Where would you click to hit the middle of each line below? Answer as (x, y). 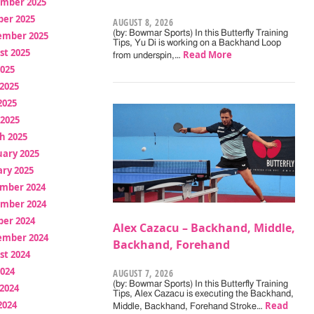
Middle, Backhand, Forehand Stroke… (189, 306)
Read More (208, 54)
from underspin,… (148, 55)
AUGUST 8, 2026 (143, 22)
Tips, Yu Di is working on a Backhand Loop (197, 43)
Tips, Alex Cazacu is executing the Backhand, (204, 294)
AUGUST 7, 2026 (143, 273)
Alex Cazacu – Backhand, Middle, (204, 227)
